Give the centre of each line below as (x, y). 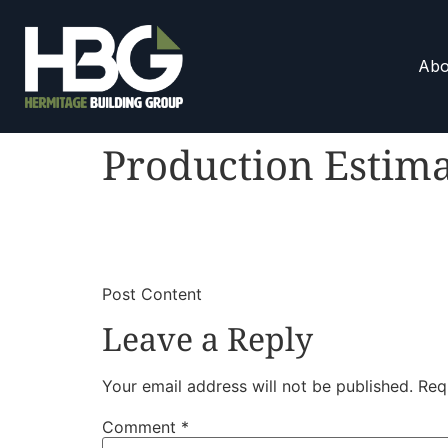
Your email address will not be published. (257, 386)
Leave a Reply (207, 339)
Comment (141, 426)
